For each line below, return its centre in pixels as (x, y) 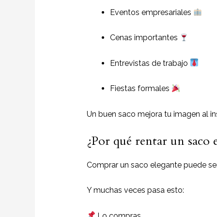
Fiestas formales (140, 89)
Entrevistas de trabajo (150, 63)
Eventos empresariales (151, 12)
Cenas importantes (145, 38)
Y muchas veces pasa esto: (135, 190)
